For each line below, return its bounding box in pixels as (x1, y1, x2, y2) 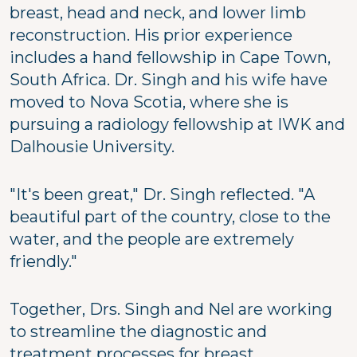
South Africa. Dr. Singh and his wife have (10, 69, 328, 89)
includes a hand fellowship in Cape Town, (10, 47, 331, 67)
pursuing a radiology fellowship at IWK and (10, 114, 345, 134)
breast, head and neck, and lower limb (10, 2, 306, 22)
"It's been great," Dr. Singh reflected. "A (10, 184, 315, 204)
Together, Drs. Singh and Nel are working (10, 299, 332, 319)
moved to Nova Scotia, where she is (10, 92, 288, 112)
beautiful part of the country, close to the (10, 206, 331, 226)
